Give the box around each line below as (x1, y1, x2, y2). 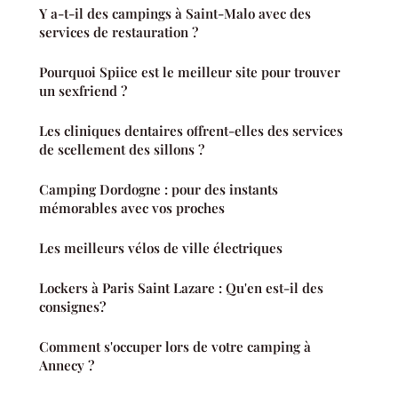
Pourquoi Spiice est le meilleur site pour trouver (39, 63, 340, 82)
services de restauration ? (39, 23, 198, 42)
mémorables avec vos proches (39, 199, 225, 218)
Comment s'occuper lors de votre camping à (39, 338, 311, 356)
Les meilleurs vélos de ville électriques (39, 239, 283, 258)
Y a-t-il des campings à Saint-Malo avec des (39, 4, 311, 23)
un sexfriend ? (39, 82, 127, 100)
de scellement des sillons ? (39, 140, 204, 159)
